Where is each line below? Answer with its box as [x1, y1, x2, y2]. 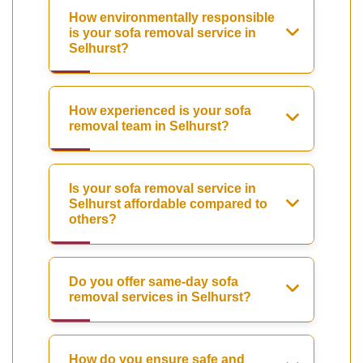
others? [69, 212, 117, 227]
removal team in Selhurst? [69, 119, 229, 134]
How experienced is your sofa [69, 104, 251, 118]
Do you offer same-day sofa [69, 275, 238, 289]
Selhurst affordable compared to [69, 197, 267, 211]
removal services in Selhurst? [69, 290, 251, 305]
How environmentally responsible [69, 11, 275, 25]
